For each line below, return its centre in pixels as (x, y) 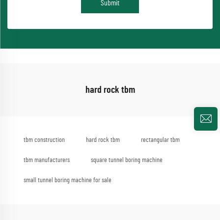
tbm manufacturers (47, 160)
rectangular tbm (160, 140)
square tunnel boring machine (127, 160)
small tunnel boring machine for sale (68, 180)
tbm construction (44, 140)
